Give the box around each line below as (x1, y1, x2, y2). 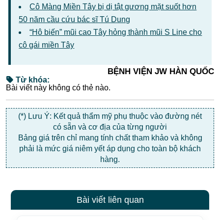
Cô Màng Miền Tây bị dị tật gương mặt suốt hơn (29, 2, 197, 11)
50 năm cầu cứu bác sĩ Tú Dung (19, 15, 131, 24)
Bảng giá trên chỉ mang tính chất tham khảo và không (18, 134, 202, 142)
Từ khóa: (14, 76, 50, 84)
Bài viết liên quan (76, 195, 144, 205)
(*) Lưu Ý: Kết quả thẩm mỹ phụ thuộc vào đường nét (18, 112, 202, 120)
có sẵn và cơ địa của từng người (53, 123, 167, 131)
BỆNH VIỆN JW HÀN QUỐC (108, 67, 214, 76)
